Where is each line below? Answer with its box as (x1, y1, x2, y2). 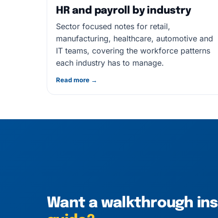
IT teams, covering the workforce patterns (56, 46, 210, 55)
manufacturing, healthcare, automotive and (56, 34, 213, 43)
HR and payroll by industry (56, 5, 191, 16)
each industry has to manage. (56, 58, 164, 68)
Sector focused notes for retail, (56, 21, 170, 31)
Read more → (56, 76, 97, 84)
